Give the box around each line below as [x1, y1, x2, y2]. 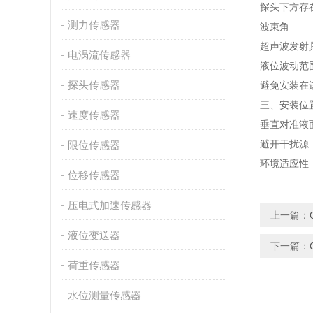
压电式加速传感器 [67, 199, 152, 211]
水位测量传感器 [67, 289, 141, 301]
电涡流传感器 [67, 49, 131, 61]
